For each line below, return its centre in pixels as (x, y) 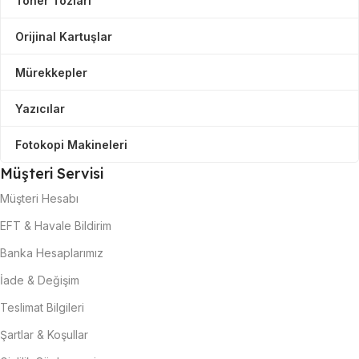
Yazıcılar (40, 108)
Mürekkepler (51, 72)
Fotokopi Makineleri (71, 144)
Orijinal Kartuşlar (64, 36)
